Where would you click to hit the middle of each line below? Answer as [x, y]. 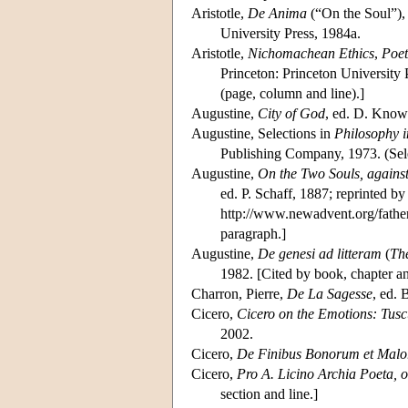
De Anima [277, 13]
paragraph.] [253, 233]
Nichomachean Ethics [311, 53]
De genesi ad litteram [320, 253]
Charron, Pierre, [239, 293]
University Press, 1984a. [291, 33]
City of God [291, 113]
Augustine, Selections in [263, 133]
